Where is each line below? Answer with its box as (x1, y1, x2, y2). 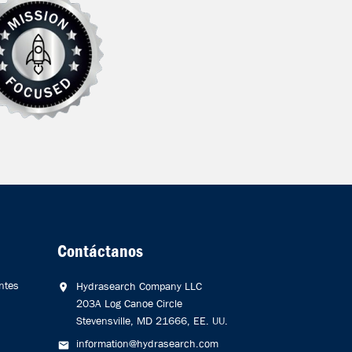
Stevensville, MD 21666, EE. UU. (76, 313, 228, 328)
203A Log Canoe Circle (76, 296, 182, 311)
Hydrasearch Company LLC (76, 279, 202, 294)
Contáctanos (57, 240, 143, 262)
